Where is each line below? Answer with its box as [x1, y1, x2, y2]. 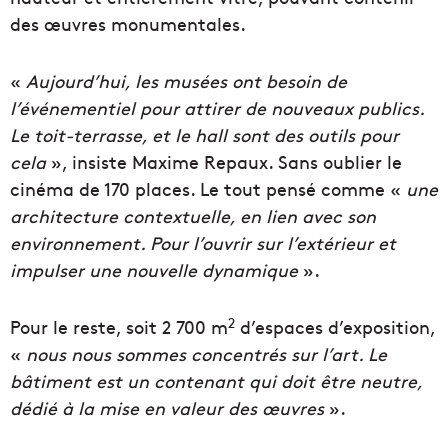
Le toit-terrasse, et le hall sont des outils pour [10, 122, 399, 148]
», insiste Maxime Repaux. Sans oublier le [46, 149, 402, 175]
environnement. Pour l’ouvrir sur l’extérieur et [10, 230, 396, 256]
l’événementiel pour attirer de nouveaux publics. [10, 95, 424, 121]
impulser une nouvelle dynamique [10, 257, 298, 283]
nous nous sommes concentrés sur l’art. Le [26, 341, 387, 367]
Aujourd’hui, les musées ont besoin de [26, 68, 347, 94]
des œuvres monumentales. [10, 11, 246, 37]
